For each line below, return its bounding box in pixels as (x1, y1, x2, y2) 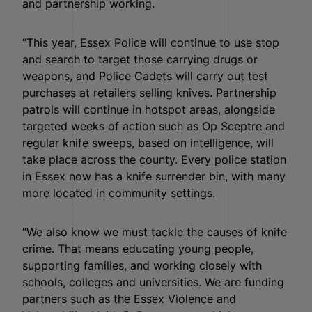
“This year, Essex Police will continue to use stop (22, 35, 279, 49)
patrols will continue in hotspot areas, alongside (22, 102, 275, 116)
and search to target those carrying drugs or (22, 52, 258, 66)
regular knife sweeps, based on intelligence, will (22, 135, 274, 150)
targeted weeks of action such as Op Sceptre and (22, 118, 285, 133)
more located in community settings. (22, 185, 215, 200)
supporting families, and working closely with (22, 258, 262, 272)
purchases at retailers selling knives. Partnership (22, 85, 276, 100)
